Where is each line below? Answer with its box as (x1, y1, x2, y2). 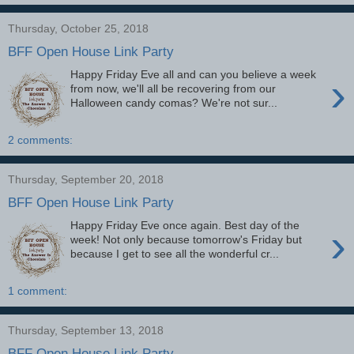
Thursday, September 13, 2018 (8, 324, 164, 337)
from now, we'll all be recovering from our (70, 81, 277, 95)
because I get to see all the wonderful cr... (70, 247, 280, 260)
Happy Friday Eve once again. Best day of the (70, 218, 300, 232)
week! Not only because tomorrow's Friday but (70, 232, 303, 246)
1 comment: (8, 284, 67, 298)
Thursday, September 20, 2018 (8, 173, 164, 186)
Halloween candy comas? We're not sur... (70, 96, 278, 109)
